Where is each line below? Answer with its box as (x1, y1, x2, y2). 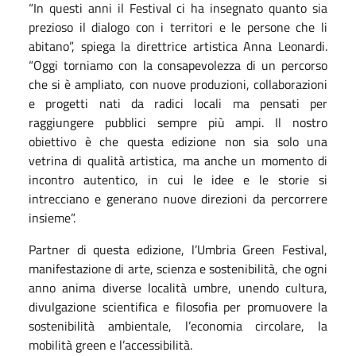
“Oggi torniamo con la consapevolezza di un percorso (29, 55, 327, 75)
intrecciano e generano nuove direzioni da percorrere (29, 188, 327, 208)
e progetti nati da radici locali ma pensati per (29, 93, 327, 113)
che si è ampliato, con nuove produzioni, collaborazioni (29, 74, 327, 94)
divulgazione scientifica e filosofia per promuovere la (29, 296, 327, 316)
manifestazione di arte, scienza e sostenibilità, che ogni (29, 258, 327, 278)
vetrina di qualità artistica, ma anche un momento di (29, 150, 327, 170)
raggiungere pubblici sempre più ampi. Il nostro (29, 112, 327, 132)
